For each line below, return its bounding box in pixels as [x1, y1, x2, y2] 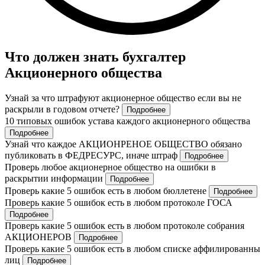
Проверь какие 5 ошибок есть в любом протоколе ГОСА [5, 198, 232, 208]
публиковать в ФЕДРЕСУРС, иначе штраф [5, 150, 180, 161]
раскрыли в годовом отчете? [5, 104, 122, 115]
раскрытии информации [5, 173, 105, 184]
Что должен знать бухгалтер [5, 49, 186, 65]
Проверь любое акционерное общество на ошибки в [5, 162, 216, 173]
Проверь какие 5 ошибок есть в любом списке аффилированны [5, 244, 260, 254]
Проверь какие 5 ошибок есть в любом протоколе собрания [5, 221, 244, 231]
